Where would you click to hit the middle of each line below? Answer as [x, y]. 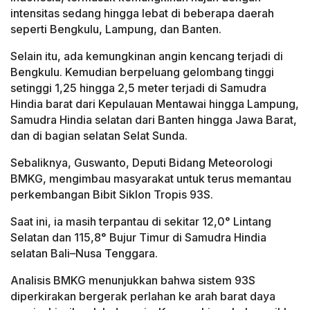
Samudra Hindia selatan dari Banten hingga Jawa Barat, [154, 120]
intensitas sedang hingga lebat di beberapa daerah [142, 13]
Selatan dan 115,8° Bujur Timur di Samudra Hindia [138, 238]
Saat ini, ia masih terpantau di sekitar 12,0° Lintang [141, 222]
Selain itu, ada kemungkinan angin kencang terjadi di [147, 56]
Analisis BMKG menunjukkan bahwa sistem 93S [133, 281]
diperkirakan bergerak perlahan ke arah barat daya [143, 297]
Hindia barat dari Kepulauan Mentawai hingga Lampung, [155, 104]
